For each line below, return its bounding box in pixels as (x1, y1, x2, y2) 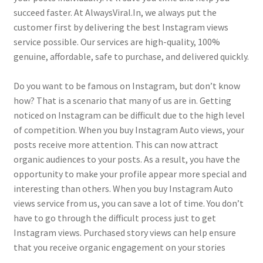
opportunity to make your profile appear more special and (13, 167, 247, 180)
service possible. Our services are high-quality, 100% (13, 35, 220, 48)
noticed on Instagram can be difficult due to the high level (13, 109, 245, 121)
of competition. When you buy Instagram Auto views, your (13, 123, 244, 136)
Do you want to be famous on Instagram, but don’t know (13, 79, 240, 92)
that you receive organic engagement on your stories (13, 241, 225, 253)
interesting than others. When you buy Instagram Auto (13, 182, 233, 194)
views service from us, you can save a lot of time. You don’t (13, 197, 244, 209)
